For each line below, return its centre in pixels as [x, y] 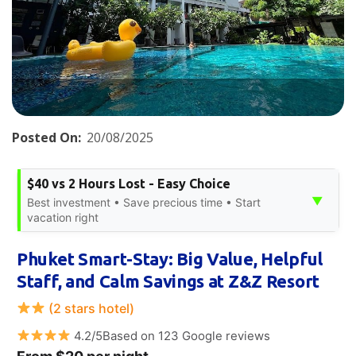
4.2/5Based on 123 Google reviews [171, 335]
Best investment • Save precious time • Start [144, 202]
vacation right [63, 217]
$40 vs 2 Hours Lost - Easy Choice [129, 183]
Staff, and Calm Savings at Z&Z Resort [168, 281]
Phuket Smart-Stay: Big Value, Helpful [170, 258]
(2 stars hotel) [90, 308]
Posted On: [46, 137]
